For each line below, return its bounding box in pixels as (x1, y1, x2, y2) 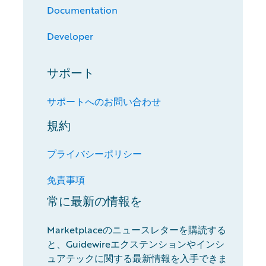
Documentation (46, 3, 118, 17)
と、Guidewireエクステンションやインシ (46, 237, 224, 251)
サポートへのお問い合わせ (46, 94, 161, 109)
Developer (46, 29, 93, 43)
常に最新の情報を (46, 192, 142, 210)
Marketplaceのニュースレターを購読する (46, 223, 226, 237)
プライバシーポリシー (46, 147, 142, 161)
